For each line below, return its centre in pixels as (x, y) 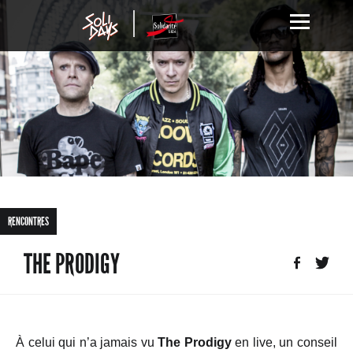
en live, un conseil (284, 342)
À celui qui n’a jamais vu (87, 342)
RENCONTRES (28, 221)
